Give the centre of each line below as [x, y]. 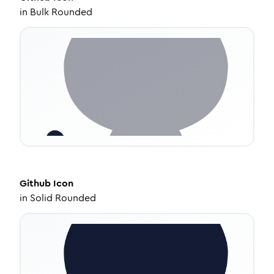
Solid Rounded [63, 198]
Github [35, 183]
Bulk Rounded [61, 12]
